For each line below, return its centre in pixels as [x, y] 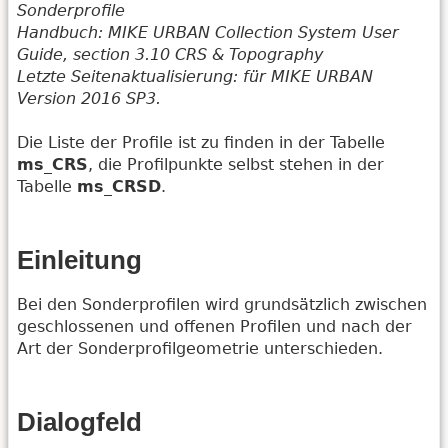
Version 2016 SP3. [89, 98]
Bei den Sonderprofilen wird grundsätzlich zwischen [222, 304]
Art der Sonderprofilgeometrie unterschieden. [200, 348]
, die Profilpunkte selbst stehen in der [236, 164]
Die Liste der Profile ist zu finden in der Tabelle [201, 142]
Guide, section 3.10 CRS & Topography [170, 54]
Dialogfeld [79, 422]
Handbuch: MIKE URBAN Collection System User [208, 32]
